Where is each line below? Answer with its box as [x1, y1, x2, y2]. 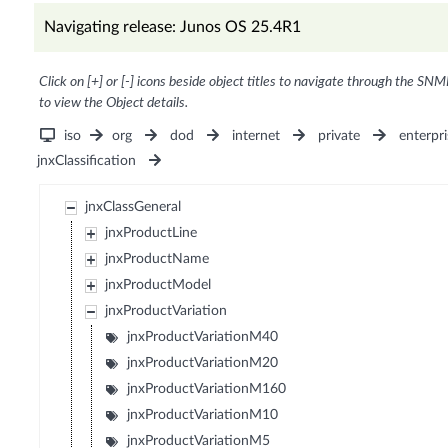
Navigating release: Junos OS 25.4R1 [43, 19, 301, 36]
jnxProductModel [105, 278, 212, 293]
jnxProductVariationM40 [127, 330, 279, 345]
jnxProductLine [105, 226, 198, 241]
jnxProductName [105, 252, 210, 267]
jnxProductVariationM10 [127, 408, 279, 423]
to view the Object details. [38, 96, 188, 111]
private [318, 129, 361, 144]
